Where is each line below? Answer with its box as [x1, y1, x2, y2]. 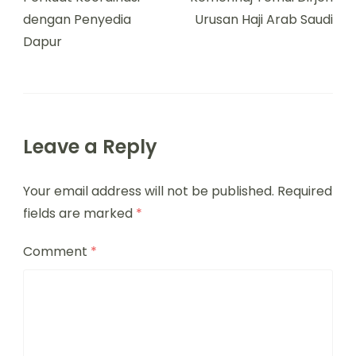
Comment [23, 242, 91, 261]
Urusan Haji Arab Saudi [195, 10, 333, 29]
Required [277, 181, 332, 200]
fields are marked [23, 203, 136, 222]
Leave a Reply [23, 133, 157, 161]
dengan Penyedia [23, 10, 131, 29]
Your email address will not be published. [23, 181, 274, 200]
